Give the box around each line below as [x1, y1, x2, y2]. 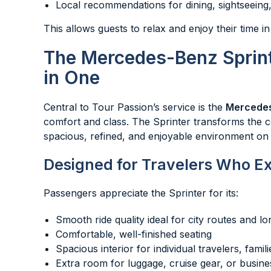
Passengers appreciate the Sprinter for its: [44, 187, 238, 199]
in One [44, 67, 100, 88]
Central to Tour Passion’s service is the [44, 101, 226, 113]
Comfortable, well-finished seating [56, 228, 212, 240]
